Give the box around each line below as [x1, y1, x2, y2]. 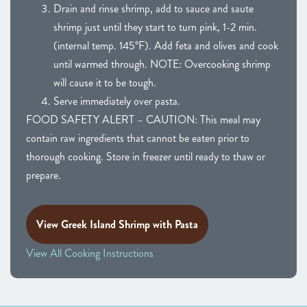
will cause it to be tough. [53, 74, 156, 90]
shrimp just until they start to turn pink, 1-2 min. [53, 19, 257, 35]
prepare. [26, 167, 61, 183]
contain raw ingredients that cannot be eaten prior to [26, 130, 249, 146]
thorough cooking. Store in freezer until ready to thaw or [26, 148, 265, 164]
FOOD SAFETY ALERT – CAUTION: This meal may [26, 111, 260, 127]
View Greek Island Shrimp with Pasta [36, 216, 198, 232]
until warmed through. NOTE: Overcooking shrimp [53, 56, 271, 72]
